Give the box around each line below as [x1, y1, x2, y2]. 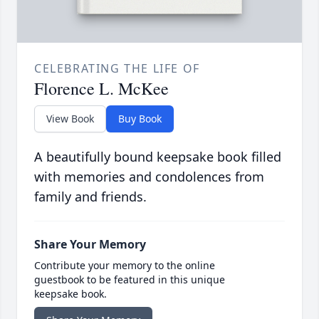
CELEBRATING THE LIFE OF [34, 60, 200, 76]
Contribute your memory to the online [34, 258, 215, 272]
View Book [46, 111, 94, 125]
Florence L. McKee [34, 76, 169, 100]
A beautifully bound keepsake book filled [34, 147, 281, 165]
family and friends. [34, 187, 147, 205]
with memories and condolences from [34, 167, 264, 185]
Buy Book [118, 111, 162, 125]
